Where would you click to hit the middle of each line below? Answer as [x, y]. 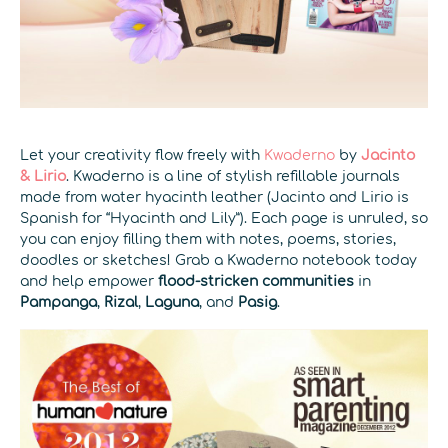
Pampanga [58, 302]
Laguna [172, 302]
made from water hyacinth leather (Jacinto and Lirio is [214, 197]
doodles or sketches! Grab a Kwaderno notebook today [218, 260]
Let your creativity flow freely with [142, 155]
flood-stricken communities [256, 281]
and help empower [89, 281]
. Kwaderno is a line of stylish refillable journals [233, 176]
